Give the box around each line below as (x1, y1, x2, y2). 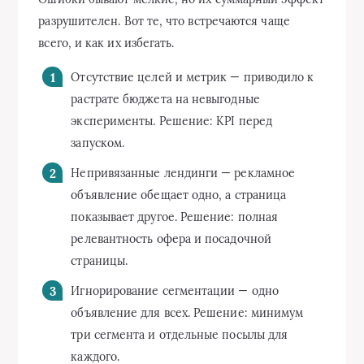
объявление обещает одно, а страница (71, 187, 287, 202)
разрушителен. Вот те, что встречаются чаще (38, 13, 290, 28)
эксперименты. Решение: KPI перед (71, 113, 272, 128)
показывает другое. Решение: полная (71, 209, 279, 224)
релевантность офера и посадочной (71, 231, 271, 246)
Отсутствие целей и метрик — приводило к (71, 69, 314, 84)
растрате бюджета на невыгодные (71, 91, 260, 106)
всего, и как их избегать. (38, 35, 175, 50)
